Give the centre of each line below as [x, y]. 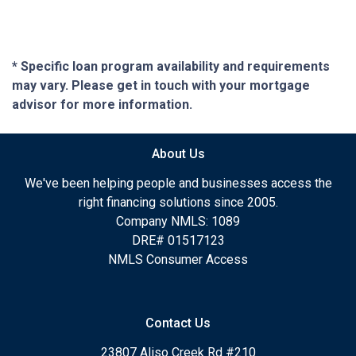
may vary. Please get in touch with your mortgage [161, 85]
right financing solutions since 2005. [178, 202]
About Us [178, 153]
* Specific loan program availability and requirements [171, 66]
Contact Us [178, 323]
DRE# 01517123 [178, 240]
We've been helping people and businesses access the [178, 183]
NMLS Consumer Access [178, 259]
